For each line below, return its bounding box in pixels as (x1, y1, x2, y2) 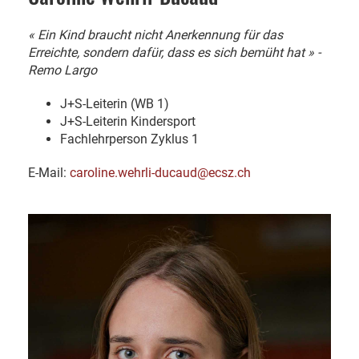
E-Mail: (28, 165, 70, 181)
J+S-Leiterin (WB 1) (60, 96, 169, 112)
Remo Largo (28, 63, 97, 79)
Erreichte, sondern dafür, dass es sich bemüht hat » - (28, 45, 321, 61)
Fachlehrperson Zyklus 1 (60, 131, 199, 147)
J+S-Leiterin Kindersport (60, 114, 196, 130)
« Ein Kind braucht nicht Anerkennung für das (28, 27, 283, 43)
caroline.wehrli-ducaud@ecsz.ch (70, 165, 251, 181)
